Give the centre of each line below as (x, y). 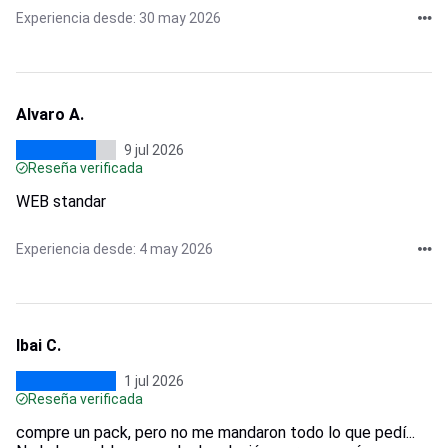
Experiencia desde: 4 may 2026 (114, 248)
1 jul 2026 (154, 380)
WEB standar (61, 201)
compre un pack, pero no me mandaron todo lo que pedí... (215, 432)
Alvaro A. (50, 114)
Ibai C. (38, 345)
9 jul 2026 (154, 149)
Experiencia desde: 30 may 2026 (118, 17)
